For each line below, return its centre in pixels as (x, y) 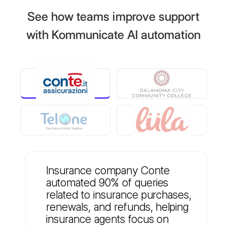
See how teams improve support (113, 17)
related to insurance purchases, (119, 195)
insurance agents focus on (108, 219)
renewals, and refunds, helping (118, 207)
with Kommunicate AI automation (113, 35)
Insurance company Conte (108, 171)
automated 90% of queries (107, 183)
